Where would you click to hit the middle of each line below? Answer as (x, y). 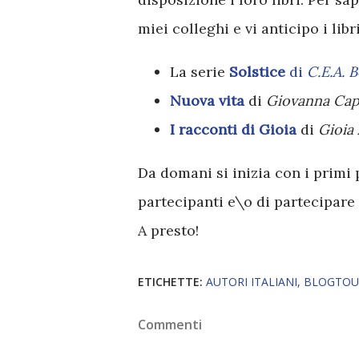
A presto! (168, 230)
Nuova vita (207, 101)
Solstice (257, 72)
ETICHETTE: (170, 282)
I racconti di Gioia (233, 129)
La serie (200, 72)
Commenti (170, 325)
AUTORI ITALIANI (252, 282)
